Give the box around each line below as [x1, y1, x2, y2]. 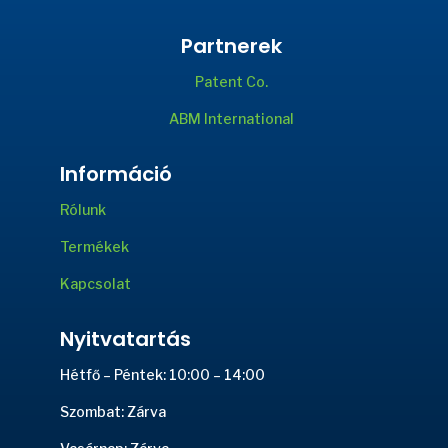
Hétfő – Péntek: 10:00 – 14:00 [59, 366, 265, 384]
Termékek [59, 238, 129, 256]
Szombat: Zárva [59, 403, 166, 421]
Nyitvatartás [59, 325, 191, 354]
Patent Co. [194, 73, 268, 91]
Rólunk [59, 201, 106, 219]
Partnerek [180, 32, 282, 61]
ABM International [168, 110, 294, 128]
